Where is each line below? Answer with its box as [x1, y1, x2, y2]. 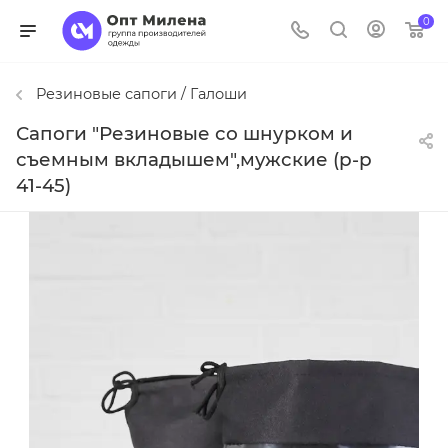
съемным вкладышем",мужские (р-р [16, 148, 372, 172]
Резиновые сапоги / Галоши [36, 85, 247, 103]
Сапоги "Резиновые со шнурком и [16, 122, 353, 146]
